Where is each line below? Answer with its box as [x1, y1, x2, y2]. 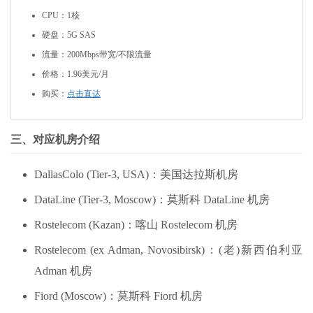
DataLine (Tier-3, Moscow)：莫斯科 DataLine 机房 [34, 194, 270, 205]
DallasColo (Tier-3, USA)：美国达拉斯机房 [34, 168, 238, 180]
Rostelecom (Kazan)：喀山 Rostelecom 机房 [34, 219, 238, 231]
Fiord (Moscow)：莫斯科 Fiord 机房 [34, 290, 203, 302]
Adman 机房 [34, 265, 92, 277]
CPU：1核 [42, 10, 80, 20]
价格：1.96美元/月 [42, 69, 109, 79]
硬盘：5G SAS [42, 30, 96, 40]
